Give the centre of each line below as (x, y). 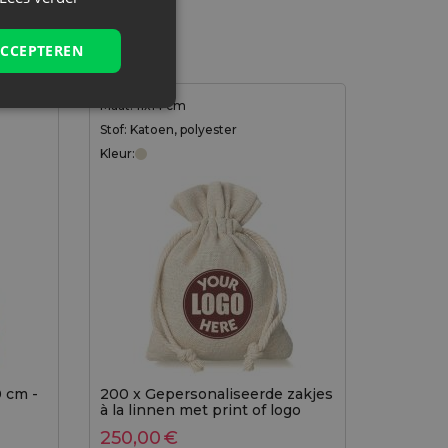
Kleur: (117, 154)
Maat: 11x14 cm (142, 106)
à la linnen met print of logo (200, 410)
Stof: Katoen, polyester (168, 130)
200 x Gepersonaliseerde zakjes (216, 394)
